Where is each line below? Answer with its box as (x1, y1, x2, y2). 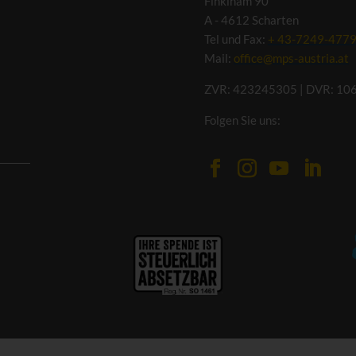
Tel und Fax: (203, 31, 268, 46)
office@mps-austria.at (233, 50, 349, 65)
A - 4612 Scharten (203, 12, 299, 27)
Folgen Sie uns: (203, 112, 281, 127)
